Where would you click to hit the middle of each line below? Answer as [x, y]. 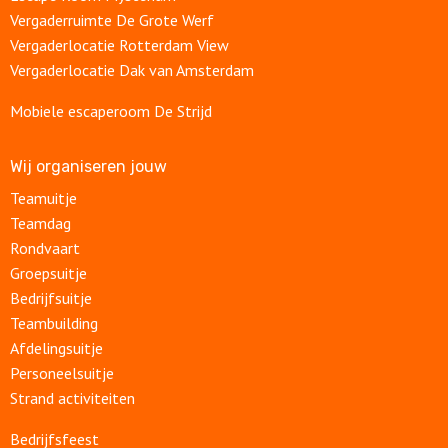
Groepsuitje [48, 273]
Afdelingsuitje [58, 348]
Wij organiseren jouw [88, 167]
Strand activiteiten [72, 398]
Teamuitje [43, 198]
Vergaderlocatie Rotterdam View [119, 45]
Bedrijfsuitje [51, 298]
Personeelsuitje [64, 373]
